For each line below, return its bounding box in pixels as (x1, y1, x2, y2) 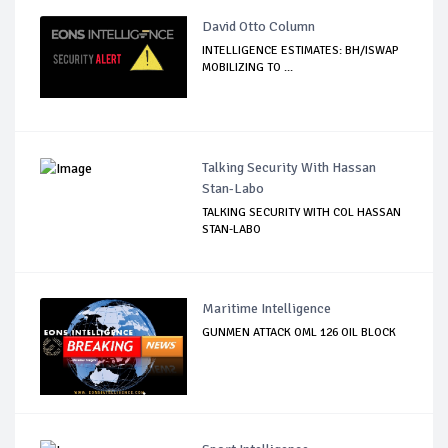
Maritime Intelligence (202, 300, 332, 317)
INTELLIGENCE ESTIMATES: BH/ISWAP (202, 43, 400, 58)
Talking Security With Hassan (202, 159, 377, 176)
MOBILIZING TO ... (202, 60, 294, 75)
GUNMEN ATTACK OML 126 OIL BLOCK (202, 325, 397, 340)
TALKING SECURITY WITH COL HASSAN (202, 205, 402, 220)
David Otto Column (202, 18, 316, 35)
